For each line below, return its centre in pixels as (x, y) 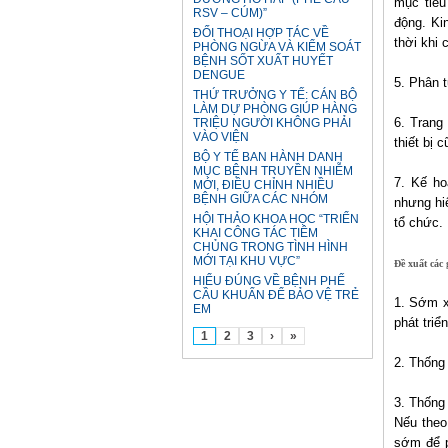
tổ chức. (418, 222)
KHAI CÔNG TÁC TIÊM (255, 233)
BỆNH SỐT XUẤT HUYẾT (263, 61)
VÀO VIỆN (221, 137)
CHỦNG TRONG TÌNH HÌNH (270, 247)
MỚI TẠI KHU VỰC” (246, 261)
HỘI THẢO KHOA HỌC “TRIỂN (276, 219)
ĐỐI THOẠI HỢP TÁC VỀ (261, 33)
